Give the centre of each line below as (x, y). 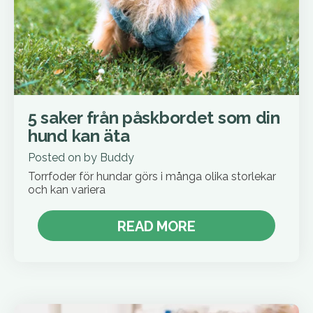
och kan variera (67, 190)
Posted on (56, 158)
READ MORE (156, 227)
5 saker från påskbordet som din (154, 118)
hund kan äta (79, 136)
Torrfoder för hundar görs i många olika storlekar (152, 177)
